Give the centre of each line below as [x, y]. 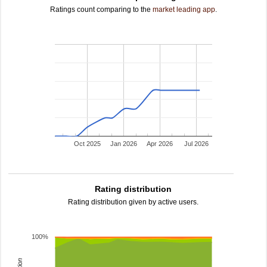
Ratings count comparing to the [101, 10]
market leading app [184, 10]
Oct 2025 [87, 144]
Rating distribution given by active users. [133, 202]
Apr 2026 [160, 144]
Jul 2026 [196, 144]
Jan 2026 [124, 144]
